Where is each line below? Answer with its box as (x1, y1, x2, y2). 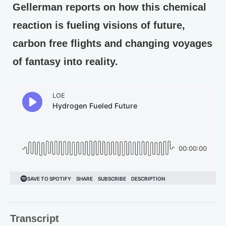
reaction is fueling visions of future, (13, 19, 185, 31)
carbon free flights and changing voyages (13, 37, 212, 49)
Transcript (10, 212, 59, 224)
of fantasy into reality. (13, 55, 118, 67)
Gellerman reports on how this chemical (13, 1, 206, 13)
